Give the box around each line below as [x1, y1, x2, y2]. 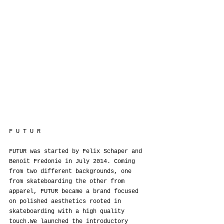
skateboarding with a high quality [9, 208, 128, 215]
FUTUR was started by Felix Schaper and [9, 148, 145, 155]
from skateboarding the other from [9, 178, 128, 185]
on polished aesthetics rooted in [9, 198, 124, 205]
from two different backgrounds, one [9, 168, 135, 175]
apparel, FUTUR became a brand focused [9, 188, 142, 195]
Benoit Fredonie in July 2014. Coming [9, 158, 138, 165]
